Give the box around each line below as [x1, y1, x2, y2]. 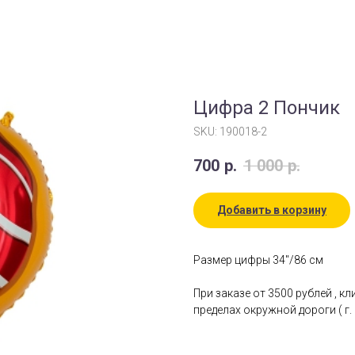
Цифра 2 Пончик [193, 97, 340, 119]
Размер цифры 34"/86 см [193, 254, 323, 267]
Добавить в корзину [217, 204, 326, 217]
